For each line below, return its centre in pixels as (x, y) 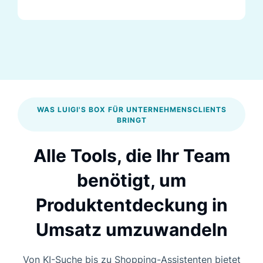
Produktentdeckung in (131, 205)
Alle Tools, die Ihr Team (131, 155)
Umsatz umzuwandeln (131, 229)
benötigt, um (131, 180)
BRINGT (131, 120)
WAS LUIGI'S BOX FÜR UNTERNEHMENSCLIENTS (131, 109)
